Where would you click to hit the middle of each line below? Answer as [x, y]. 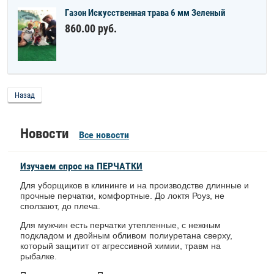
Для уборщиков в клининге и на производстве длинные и [135, 185]
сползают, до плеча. [61, 206]
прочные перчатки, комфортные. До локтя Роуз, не [122, 196]
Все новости [104, 135]
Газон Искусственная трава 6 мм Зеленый [145, 13]
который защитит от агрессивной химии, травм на [120, 246]
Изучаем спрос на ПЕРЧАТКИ [81, 166]
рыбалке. [39, 256]
